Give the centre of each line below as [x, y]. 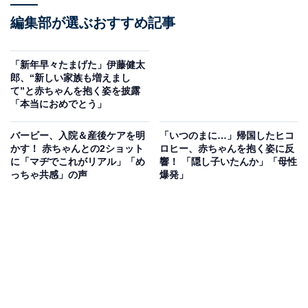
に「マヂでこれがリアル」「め [78, 162]
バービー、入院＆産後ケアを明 [78, 136]
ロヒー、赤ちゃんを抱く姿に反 [227, 149]
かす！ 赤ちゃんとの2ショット [77, 149]
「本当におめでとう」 [58, 104]
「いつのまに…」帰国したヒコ [227, 136]
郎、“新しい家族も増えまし [70, 78]
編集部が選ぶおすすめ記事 [93, 23]
